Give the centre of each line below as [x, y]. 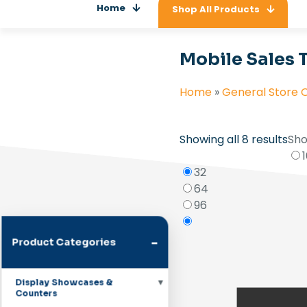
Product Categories [64, 242]
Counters [36, 293]
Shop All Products [216, 9]
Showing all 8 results [234, 139]
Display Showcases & [64, 282]
